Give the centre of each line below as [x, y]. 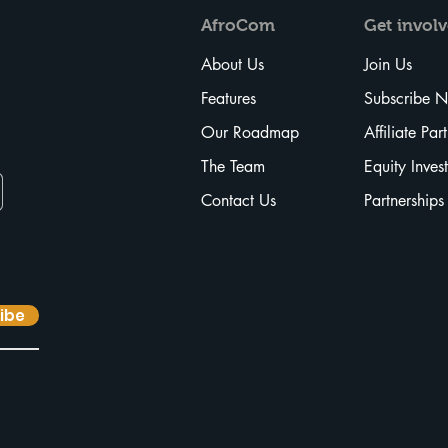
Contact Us [238, 200]
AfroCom [238, 25]
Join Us [388, 64]
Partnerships [404, 200]
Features [228, 98]
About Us [232, 64]
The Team [233, 166]
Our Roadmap [250, 132]
